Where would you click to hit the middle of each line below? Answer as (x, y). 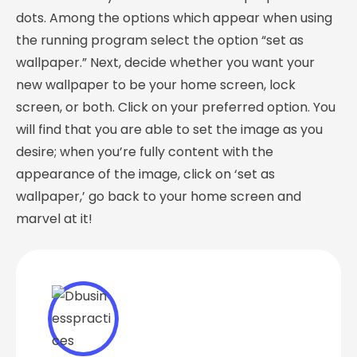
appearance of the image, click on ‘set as (145, 175)
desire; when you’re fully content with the (145, 152)
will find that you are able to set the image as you (169, 130)
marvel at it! (54, 219)
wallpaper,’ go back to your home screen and (159, 197)
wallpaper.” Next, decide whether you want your (165, 63)
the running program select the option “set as (160, 41)
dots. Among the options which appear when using (174, 18)
